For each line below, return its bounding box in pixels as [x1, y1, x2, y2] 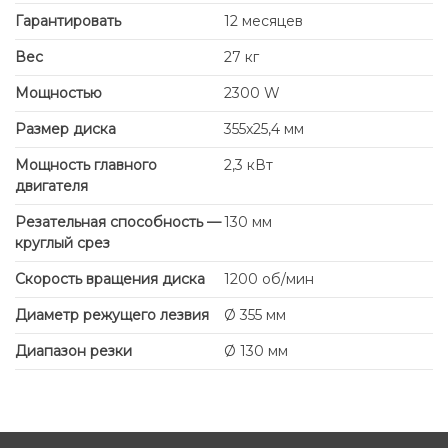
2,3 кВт [224, 155, 273, 174]
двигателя [15, 176, 88, 195]
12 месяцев [224, 11, 303, 30]
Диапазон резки [15, 341, 132, 360]
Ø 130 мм [224, 341, 288, 360]
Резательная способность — [15, 212, 221, 231]
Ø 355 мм [224, 305, 286, 324]
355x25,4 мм [224, 119, 304, 138]
